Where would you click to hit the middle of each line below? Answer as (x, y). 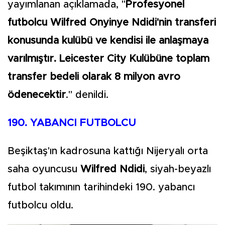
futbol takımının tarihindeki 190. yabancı (101, 187)
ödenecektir (37, 95)
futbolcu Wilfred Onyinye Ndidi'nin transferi (112, 23)
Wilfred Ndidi (113, 169)
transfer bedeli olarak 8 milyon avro (94, 77)
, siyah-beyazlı (178, 169)
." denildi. (87, 95)
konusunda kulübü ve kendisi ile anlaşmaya (108, 41)
